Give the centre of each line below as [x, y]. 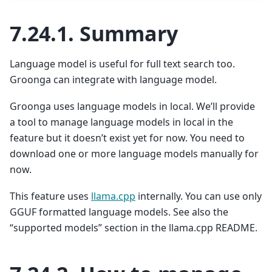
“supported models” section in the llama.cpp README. [134, 228]
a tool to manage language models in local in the [121, 122]
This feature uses [50, 196]
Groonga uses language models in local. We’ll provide [132, 106]
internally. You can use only [199, 196]
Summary [129, 33]
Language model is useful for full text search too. [122, 63]
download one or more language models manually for [134, 154]
